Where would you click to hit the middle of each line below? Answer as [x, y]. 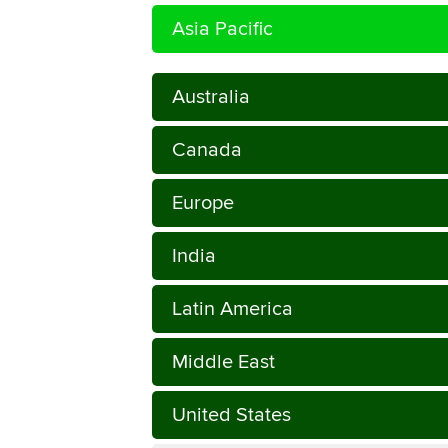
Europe [203, 202]
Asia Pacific [222, 28]
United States [231, 414]
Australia [211, 96]
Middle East [223, 361]
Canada [207, 149]
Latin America [232, 308]
